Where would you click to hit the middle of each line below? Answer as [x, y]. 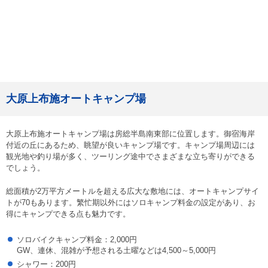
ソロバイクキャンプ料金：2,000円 [77, 240]
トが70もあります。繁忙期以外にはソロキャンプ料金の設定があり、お [131, 203]
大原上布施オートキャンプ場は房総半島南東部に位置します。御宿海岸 [130, 134]
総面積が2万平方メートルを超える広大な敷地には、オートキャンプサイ [133, 191]
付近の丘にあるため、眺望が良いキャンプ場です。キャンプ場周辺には [130, 145]
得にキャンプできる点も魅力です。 [68, 214]
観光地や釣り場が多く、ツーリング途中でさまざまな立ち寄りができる [130, 157]
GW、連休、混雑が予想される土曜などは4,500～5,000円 [116, 251]
